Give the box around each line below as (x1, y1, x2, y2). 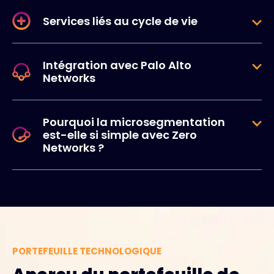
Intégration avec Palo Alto (43, 57, 191, 73)
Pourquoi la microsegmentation (43, 114, 225, 130)
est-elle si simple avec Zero (43, 127, 197, 143)
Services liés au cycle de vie (43, 13, 198, 29)
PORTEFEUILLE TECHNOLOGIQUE (12, 244, 161, 257)
